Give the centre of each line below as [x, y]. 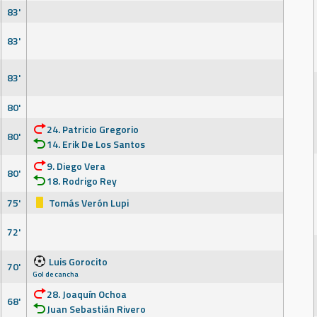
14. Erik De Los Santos [96, 144]
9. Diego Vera [76, 166]
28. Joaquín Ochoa [87, 294]
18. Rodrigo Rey [82, 181]
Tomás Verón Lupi [88, 203]
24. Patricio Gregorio [93, 129]
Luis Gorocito [77, 261]
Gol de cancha [56, 274]
